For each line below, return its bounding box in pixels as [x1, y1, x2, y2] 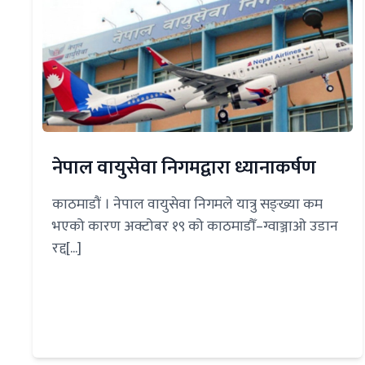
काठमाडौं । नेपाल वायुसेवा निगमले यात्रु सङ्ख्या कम [52, 191, 323, 217]
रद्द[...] [52, 235, 81, 261]
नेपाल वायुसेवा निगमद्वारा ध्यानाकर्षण [52, 151, 316, 184]
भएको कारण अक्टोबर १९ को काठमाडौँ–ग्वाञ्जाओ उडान [52, 213, 338, 239]
